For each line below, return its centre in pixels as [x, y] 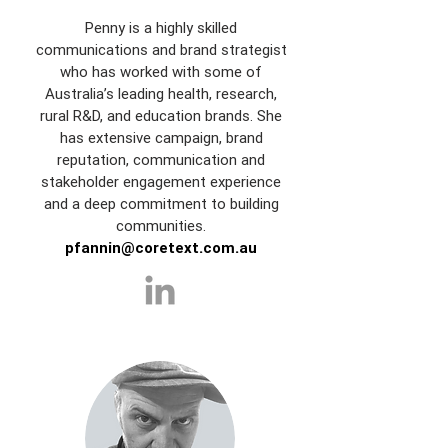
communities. [161, 225]
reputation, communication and [161, 159]
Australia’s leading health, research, [161, 93]
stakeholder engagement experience [161, 181]
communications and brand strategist [161, 49]
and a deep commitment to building [161, 203]
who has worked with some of [161, 71]
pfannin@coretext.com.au [161, 247]
